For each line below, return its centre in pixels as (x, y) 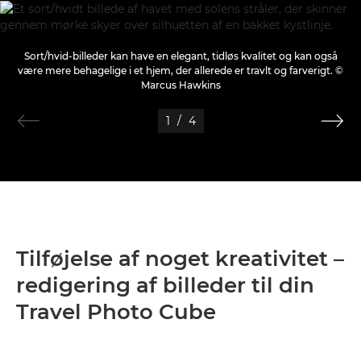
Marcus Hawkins (180, 85)
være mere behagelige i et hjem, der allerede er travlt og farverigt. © (180, 71)
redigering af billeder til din (165, 285)
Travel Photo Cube (116, 312)
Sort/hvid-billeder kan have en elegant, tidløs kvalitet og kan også (180, 56)
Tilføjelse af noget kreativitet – (180, 259)
